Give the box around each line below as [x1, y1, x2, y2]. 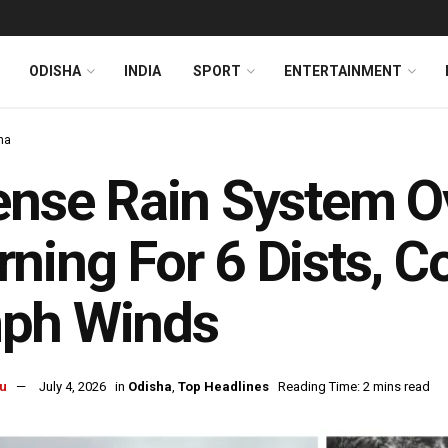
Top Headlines [178, 379, 269, 395]
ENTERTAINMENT [284, 63, 402, 79]
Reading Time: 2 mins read [278, 379, 430, 395]
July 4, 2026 [39, 379, 106, 395]
